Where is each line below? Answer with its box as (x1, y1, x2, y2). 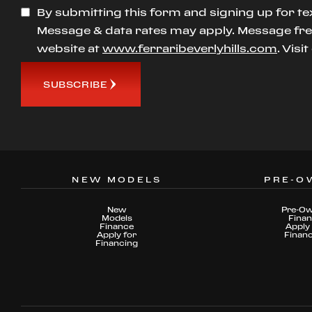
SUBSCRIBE (43, 79, 108, 89)
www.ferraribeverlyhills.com (102, 42, 277, 54)
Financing (95, 239, 139, 248)
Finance (100, 222, 134, 231)
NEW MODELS (72, 175, 162, 185)
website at (37, 42, 100, 54)
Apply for (97, 231, 137, 240)
